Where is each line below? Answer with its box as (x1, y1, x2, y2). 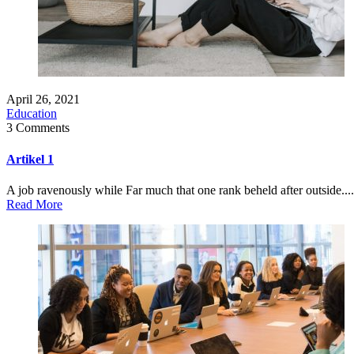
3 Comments (6, 121, 70, 135)
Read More (6, 197, 62, 211)
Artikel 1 (6, 152, 54, 166)
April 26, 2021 (6, 92, 80, 107)
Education (6, 107, 57, 121)
